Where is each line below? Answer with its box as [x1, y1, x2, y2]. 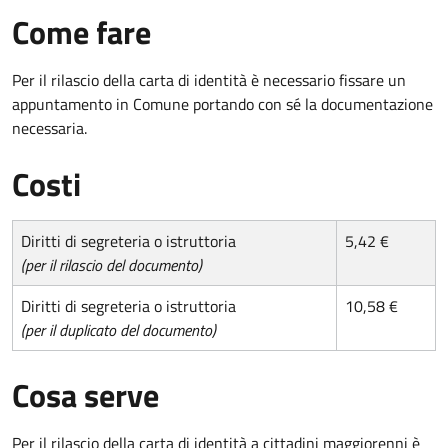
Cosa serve [12, 370, 159, 419]
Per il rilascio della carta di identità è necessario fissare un [12, 67, 406, 92]
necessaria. [12, 115, 87, 140]
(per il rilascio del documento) [21, 252, 202, 277]
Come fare [12, 7, 151, 56]
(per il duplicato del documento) [21, 317, 216, 342]
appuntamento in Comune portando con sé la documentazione [12, 91, 433, 116]
